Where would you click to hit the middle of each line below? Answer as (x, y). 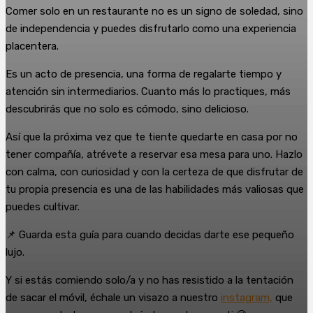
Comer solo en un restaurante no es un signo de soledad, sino (154, 11)
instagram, (247, 297)
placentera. (32, 46)
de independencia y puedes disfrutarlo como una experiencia (151, 28)
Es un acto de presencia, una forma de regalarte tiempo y (144, 74)
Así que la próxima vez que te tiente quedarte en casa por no (152, 137)
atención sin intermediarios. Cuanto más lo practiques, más (148, 91)
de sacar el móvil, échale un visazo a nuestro (113, 297)
